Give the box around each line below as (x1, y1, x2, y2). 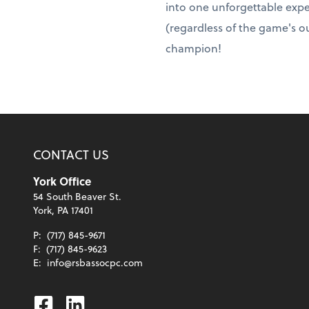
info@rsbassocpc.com (47, 255, 143, 270)
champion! (166, 39, 224, 56)
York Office (33, 173, 91, 189)
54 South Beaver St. (33, 189, 121, 203)
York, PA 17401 (33, 203, 93, 217)
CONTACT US (33, 145, 109, 163)
